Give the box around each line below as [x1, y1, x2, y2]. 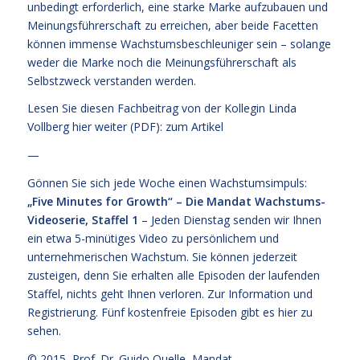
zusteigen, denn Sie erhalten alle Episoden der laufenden [27, 268, 320, 284]
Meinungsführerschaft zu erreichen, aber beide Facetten [27, 17, 318, 33]
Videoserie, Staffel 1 [27, 212, 138, 228]
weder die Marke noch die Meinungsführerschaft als [27, 54, 297, 70]
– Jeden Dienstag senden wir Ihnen [137, 212, 321, 228]
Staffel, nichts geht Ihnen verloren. [27, 286, 207, 302]
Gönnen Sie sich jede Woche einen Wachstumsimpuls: [27, 175, 307, 191]
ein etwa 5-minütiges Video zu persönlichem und [27, 231, 279, 247]
